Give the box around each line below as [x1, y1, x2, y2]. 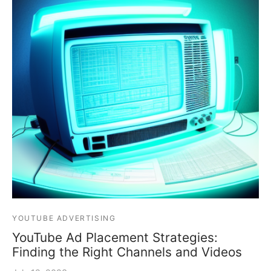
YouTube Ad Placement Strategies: [12, 229, 218, 245]
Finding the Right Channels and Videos [12, 244, 242, 260]
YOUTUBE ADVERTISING [12, 213, 116, 223]
